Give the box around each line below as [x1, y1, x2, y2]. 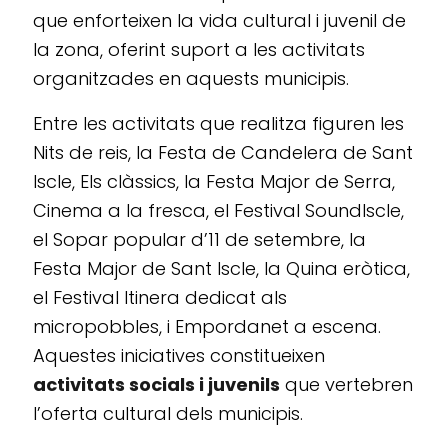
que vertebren [280, 372, 413, 398]
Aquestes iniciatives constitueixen [33, 343, 325, 369]
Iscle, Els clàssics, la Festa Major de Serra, [33, 169, 395, 195]
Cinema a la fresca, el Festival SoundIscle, [33, 198, 404, 224]
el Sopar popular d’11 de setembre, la [33, 227, 366, 253]
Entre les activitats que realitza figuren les [33, 111, 404, 137]
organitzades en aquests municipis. [33, 66, 349, 92]
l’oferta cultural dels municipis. [33, 401, 303, 427]
